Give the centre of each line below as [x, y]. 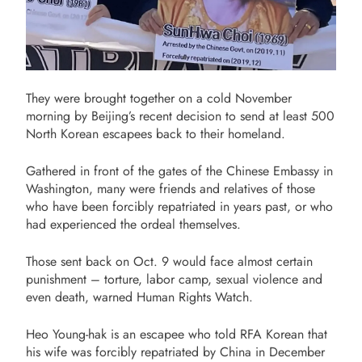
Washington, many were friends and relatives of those [170, 188]
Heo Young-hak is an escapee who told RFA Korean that [177, 334]
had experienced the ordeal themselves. [133, 224]
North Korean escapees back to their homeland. [156, 133]
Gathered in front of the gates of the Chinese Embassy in [179, 170]
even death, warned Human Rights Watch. [139, 297]
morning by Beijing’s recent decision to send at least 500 [180, 116]
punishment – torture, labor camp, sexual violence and [174, 279]
